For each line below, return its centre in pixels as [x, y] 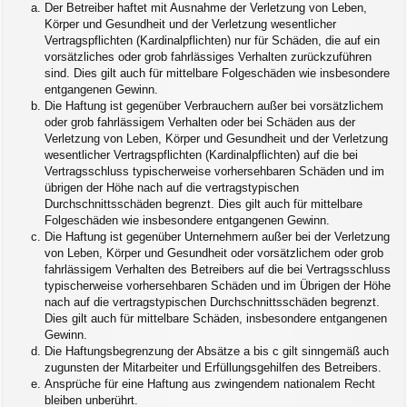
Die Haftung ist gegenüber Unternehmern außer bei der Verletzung [217, 236]
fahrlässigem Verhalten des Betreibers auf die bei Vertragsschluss [218, 269]
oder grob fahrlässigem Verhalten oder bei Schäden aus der [200, 122]
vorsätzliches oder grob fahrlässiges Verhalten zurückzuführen [208, 56]
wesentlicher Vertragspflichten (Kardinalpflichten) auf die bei [201, 154]
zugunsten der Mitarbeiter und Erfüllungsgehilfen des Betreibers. [213, 367]
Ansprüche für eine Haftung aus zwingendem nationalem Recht [210, 383]
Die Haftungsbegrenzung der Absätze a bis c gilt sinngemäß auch [217, 351]
